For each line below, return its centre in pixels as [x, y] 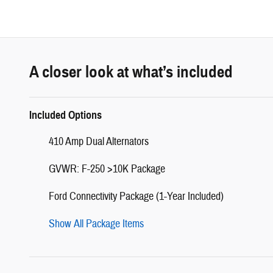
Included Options [66, 115]
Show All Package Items [96, 224]
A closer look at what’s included [131, 72]
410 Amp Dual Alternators [99, 141]
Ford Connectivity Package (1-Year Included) [136, 196]
